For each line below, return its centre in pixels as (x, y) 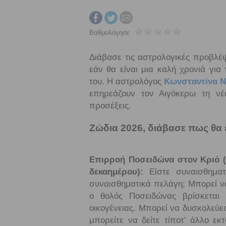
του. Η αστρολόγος (127, 81)
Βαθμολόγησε (109, 33)
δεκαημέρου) (115, 172)
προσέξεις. (110, 106)
